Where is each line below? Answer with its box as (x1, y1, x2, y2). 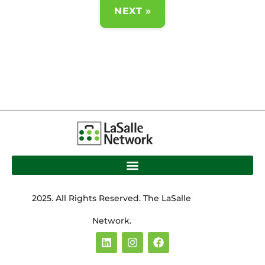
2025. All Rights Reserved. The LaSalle (32, 193, 192, 204)
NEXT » (114, 5, 151, 17)
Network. (92, 215, 131, 227)
